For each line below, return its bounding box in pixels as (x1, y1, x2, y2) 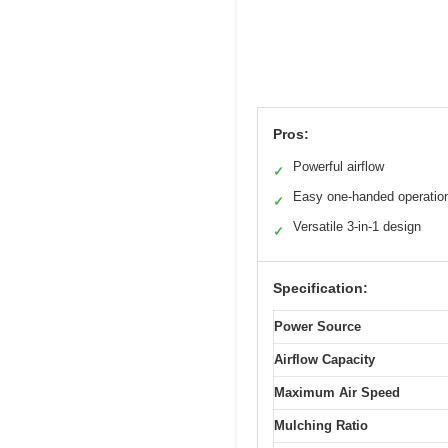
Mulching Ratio (274, 417, 368, 433)
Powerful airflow (293, 158, 384, 174)
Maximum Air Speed (274, 384, 400, 400)
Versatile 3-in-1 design (293, 218, 421, 234)
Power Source (274, 318, 361, 334)
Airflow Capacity (274, 351, 375, 367)
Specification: (273, 279, 368, 296)
